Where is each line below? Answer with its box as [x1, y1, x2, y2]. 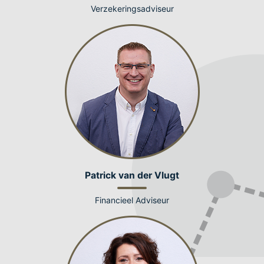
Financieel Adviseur [95, 194, 169, 205]
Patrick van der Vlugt [85, 169, 179, 181]
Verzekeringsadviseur [90, 3, 174, 14]
